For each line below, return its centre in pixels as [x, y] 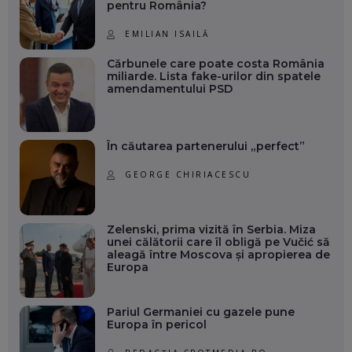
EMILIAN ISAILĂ [167, 34]
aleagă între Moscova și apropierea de [218, 254]
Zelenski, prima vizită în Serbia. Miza [211, 229]
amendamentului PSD [169, 88]
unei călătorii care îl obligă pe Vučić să [218, 242]
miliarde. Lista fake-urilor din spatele [213, 76]
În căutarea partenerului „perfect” [205, 147]
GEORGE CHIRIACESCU [188, 175]
